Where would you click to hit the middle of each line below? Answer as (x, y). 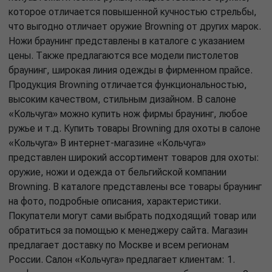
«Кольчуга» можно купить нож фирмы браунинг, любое (128, 114)
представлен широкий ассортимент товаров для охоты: (134, 157)
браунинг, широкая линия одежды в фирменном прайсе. (131, 70)
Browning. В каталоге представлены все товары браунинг (135, 186)
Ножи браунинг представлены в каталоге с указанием (127, 41)
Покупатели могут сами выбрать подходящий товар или (132, 216)
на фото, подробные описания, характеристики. (115, 201)
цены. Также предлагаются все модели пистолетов (124, 55)
